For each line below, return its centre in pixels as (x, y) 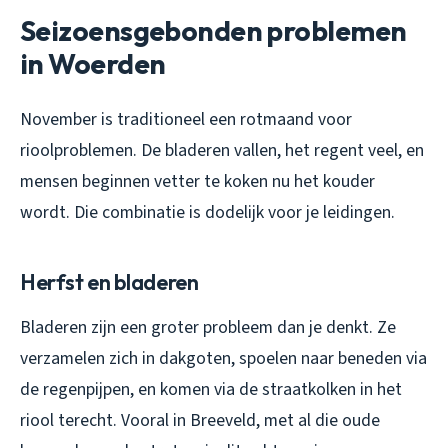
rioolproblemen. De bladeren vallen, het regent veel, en (222, 150)
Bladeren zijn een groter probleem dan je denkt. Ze (208, 327)
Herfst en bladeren (109, 281)
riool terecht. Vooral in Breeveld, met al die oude (200, 420)
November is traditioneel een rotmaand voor (186, 119)
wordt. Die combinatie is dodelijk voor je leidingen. (207, 212)
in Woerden (93, 63)
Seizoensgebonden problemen (213, 30)
